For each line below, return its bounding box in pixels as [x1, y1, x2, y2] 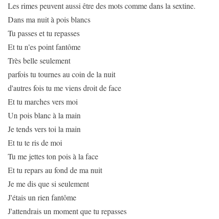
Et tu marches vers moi [8, 96, 78, 107]
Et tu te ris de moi [8, 137, 62, 148]
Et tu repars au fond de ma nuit [8, 165, 102, 175]
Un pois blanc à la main [8, 110, 81, 120]
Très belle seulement [8, 55, 70, 66]
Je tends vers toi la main [8, 124, 81, 134]
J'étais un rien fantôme [8, 192, 76, 202]
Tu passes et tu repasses [8, 28, 80, 38]
